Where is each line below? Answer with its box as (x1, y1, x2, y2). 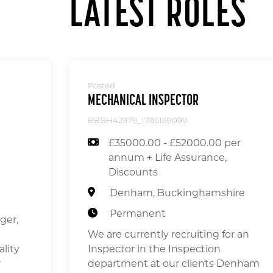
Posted (88, 82, 115, 90)
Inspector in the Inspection (88, 243, 221, 255)
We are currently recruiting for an (88, 228, 249, 240)
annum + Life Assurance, (108, 151, 227, 163)
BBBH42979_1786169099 (88, 116, 187, 125)
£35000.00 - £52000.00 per (108, 136, 241, 149)
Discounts (108, 166, 158, 178)
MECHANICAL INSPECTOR (88, 93, 199, 108)
